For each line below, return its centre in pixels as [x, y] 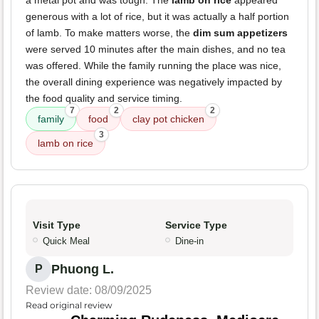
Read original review [69, 305]
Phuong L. [83, 270]
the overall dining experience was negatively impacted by [154, 82]
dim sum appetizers [240, 33]
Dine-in [189, 241]
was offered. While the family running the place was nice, [153, 66]
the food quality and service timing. [104, 99]
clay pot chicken [168, 119]
